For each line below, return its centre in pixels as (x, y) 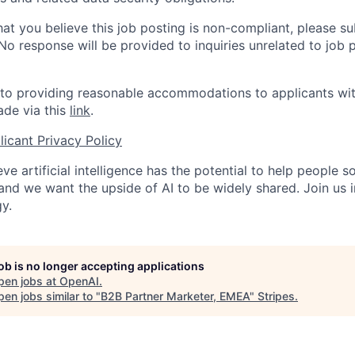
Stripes (276, 296)
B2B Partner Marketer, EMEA (175, 296)
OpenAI (79, 281)
